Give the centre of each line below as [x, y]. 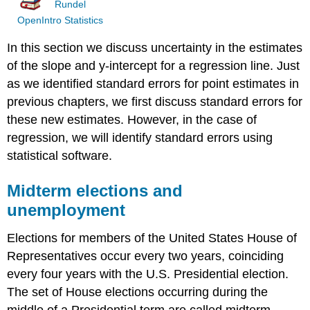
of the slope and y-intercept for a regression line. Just [154, 66]
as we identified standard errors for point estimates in [153, 84]
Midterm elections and [95, 191]
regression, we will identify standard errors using [140, 138]
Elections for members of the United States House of [152, 238]
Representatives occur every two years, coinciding [146, 256]
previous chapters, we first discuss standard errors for [155, 102]
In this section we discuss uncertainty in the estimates [155, 48]
